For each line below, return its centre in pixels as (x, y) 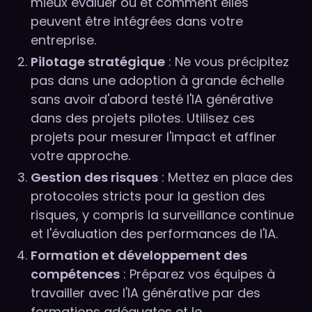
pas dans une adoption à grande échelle (157, 81)
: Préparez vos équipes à (197, 274)
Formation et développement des (139, 256)
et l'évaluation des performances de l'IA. (154, 234)
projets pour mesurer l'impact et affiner (154, 137)
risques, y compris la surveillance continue (162, 215)
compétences (75, 274)
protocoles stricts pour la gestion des (148, 196)
